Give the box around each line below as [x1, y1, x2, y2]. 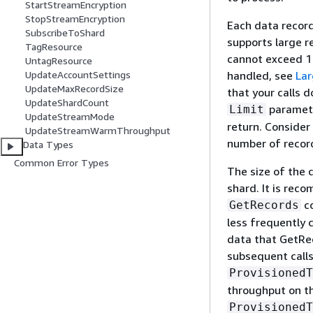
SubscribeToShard [25, 27, 105, 39]
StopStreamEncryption [25, 13, 125, 25]
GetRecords [229, 198, 299, 212]
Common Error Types [14, 156, 109, 169]
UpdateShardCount [25, 96, 109, 109]
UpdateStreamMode [25, 110, 115, 123]
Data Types [23, 138, 74, 151]
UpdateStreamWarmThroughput [25, 124, 170, 137]
